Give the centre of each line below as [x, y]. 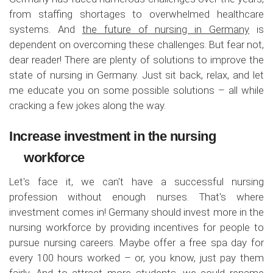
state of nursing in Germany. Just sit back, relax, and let [136, 75]
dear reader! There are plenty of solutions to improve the [136, 59]
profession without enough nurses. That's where [136, 197]
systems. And [46, 29]
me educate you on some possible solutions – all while [136, 90]
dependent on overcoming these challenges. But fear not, [136, 44]
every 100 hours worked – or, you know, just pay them [136, 257]
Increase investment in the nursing [112, 136]
